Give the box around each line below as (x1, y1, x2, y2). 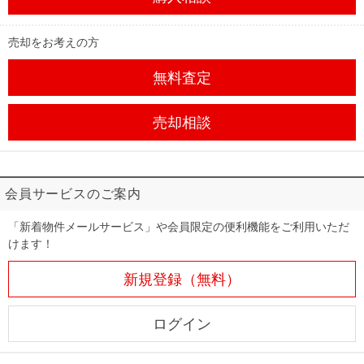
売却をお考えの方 (8, 36, 99, 49)
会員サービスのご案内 (5, 186, 141, 201)
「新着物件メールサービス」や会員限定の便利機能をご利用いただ (8, 220, 349, 233)
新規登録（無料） (123, 271, 240, 288)
